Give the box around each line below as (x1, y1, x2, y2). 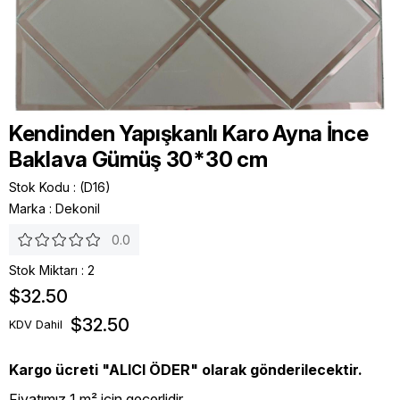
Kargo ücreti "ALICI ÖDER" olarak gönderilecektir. (9, 360, 362, 379)
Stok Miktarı (9, 262, 78, 278)
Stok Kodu (9, 179, 70, 195)
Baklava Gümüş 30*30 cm (9, 146, 268, 172)
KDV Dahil (9, 318, 62, 331)
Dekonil (55, 201, 100, 216)
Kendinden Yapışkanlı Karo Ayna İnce (9, 121, 369, 146)
